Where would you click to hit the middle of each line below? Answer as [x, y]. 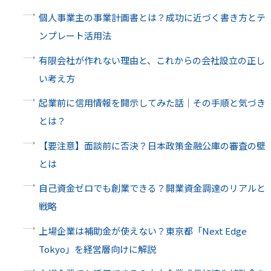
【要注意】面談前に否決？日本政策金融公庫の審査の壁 [152, 145]
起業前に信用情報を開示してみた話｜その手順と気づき [152, 103]
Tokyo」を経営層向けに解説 [97, 249]
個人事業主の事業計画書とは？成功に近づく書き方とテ [152, 18]
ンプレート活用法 [75, 36]
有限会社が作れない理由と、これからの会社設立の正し [152, 60]
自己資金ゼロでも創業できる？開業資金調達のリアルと [152, 188]
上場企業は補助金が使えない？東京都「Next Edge [142, 230]
